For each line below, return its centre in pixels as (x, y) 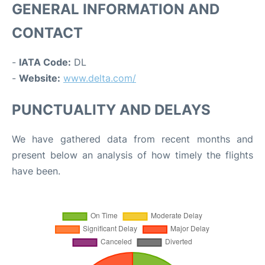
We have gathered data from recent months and (132, 139)
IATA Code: (45, 62)
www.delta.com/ (100, 78)
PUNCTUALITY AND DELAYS (111, 109)
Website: (40, 78)
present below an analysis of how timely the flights (132, 155)
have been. (36, 171)
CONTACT (47, 33)
